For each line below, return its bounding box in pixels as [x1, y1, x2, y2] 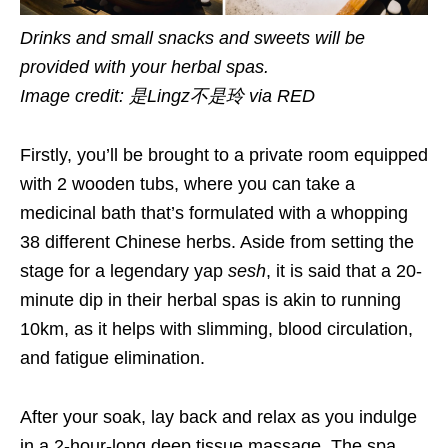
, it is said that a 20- [266, 260, 422, 281]
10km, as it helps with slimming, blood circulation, [20, 318, 413, 339]
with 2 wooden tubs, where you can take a [20, 173, 355, 194]
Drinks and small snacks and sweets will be [20, 27, 365, 48]
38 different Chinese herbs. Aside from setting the [20, 231, 414, 252]
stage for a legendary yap [20, 260, 228, 281]
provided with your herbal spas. [20, 56, 269, 77]
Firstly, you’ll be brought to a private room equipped [20, 144, 428, 165]
